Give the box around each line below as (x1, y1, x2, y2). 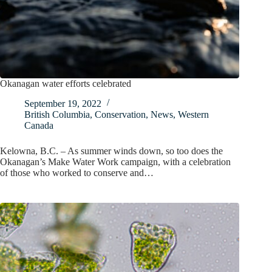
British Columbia (24, 109, 90, 120)
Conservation (95, 109, 146, 120)
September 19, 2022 (24, 98, 101, 109)
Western (178, 109, 209, 120)
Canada (24, 120, 53, 131)
